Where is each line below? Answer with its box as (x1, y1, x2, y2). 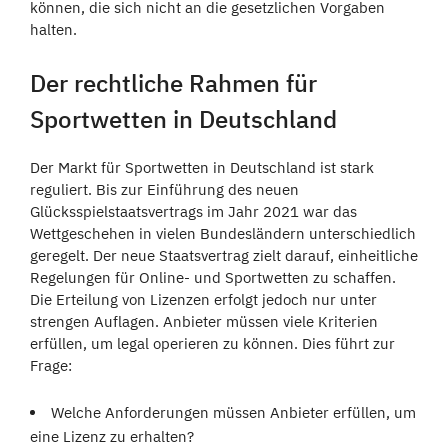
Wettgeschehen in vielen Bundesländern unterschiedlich (30, 223, 416, 243)
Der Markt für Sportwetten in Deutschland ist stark (30, 157, 374, 177)
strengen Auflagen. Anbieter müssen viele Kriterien (30, 311, 378, 331)
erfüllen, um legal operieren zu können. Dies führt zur (30, 333, 395, 353)
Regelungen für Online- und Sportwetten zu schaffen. (30, 267, 396, 287)
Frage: (30, 355, 72, 375)
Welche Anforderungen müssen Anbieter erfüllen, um (51, 402, 416, 422)
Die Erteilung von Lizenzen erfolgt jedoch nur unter (30, 289, 377, 309)
